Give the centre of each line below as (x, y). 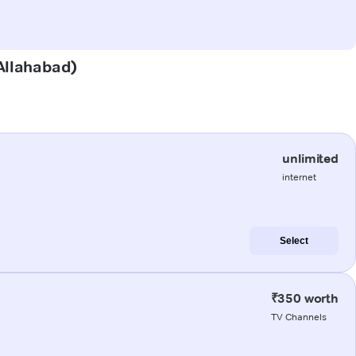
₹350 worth (304, 298)
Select (294, 240)
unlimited (310, 158)
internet (300, 176)
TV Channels (298, 316)
